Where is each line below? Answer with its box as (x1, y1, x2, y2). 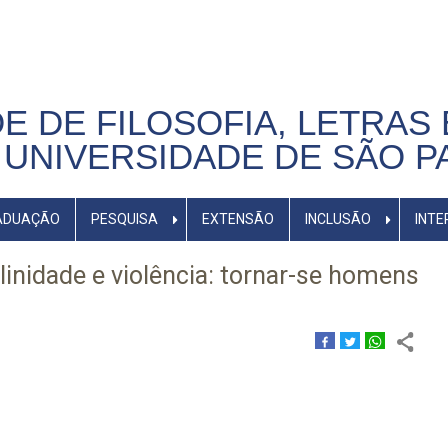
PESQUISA (90, 211, 158, 227)
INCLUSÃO (304, 211, 371, 227)
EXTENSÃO (201, 211, 274, 227)
